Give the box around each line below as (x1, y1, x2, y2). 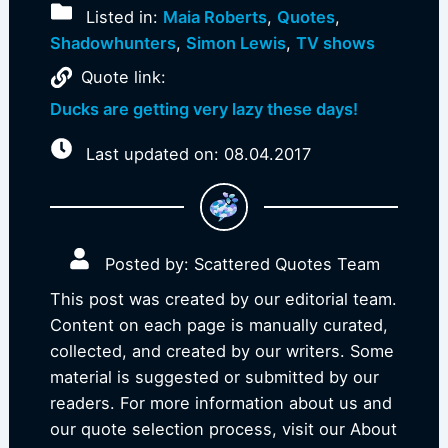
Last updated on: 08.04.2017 (81, 143, 312, 164)
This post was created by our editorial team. (49, 288, 397, 309)
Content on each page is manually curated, (49, 314, 388, 335)
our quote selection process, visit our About (49, 418, 397, 439)
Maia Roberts (163, 6, 268, 27)
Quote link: (81, 67, 167, 88)
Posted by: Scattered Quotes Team (99, 254, 380, 275)
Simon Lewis (185, 32, 286, 53)
